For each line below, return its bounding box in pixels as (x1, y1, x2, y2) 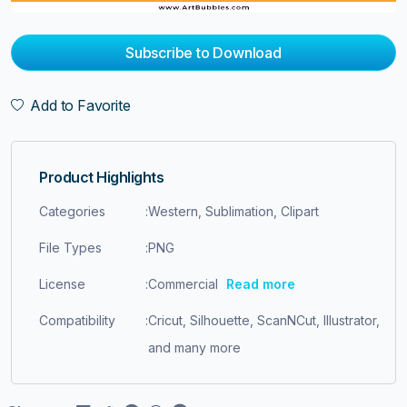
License (39, 276, 85, 292)
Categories (39, 203, 105, 219)
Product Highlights (39, 168, 164, 186)
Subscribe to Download (125, 43, 282, 62)
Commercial (148, 276, 222, 292)
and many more (148, 340, 241, 355)
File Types (39, 240, 102, 255)
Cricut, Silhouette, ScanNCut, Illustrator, (148, 313, 380, 328)
